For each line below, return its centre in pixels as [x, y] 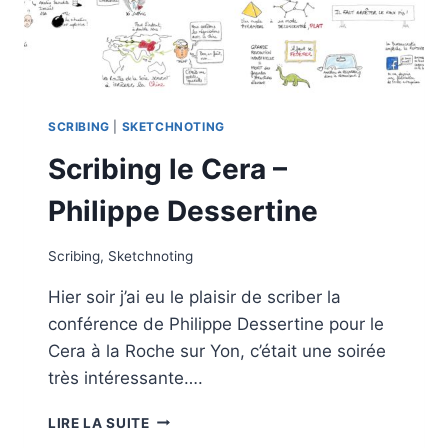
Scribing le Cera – [167, 168]
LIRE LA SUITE [99, 422]
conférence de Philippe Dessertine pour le [216, 323]
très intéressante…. [125, 377]
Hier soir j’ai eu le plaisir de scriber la [194, 296]
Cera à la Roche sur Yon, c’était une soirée [217, 350]
